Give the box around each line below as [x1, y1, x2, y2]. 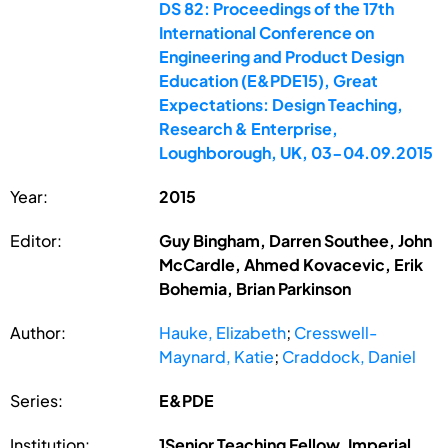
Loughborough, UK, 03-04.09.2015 [159, 141, 434, 163]
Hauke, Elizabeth [159, 321, 287, 343]
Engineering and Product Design [159, 45, 405, 67]
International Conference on [159, 21, 375, 43]
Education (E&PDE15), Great [159, 69, 379, 91]
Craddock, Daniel [282, 345, 417, 367]
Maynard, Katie [159, 345, 275, 367]
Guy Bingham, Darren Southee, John [159, 229, 433, 251]
